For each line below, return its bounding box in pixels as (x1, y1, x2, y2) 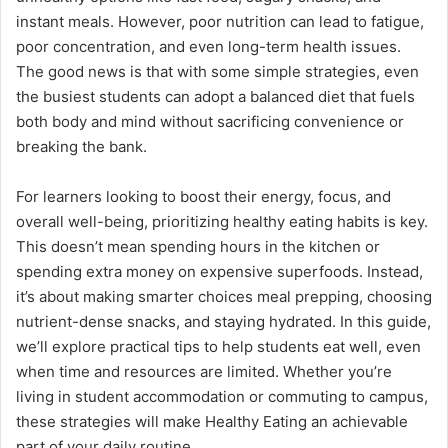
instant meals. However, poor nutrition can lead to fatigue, (16, 11, 424, 31)
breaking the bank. (16, 136, 147, 156)
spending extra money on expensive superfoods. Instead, (16, 261, 423, 281)
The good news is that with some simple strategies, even (16, 61, 419, 81)
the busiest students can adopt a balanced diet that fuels (16, 86, 415, 106)
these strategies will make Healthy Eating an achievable (16, 411, 408, 431)
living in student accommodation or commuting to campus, (16, 386, 428, 406)
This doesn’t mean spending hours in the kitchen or (16, 236, 380, 256)
